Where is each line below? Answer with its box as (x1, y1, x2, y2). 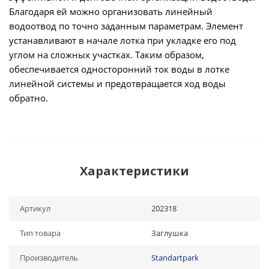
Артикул (20, 203, 50, 214)
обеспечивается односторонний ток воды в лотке (9, 63, 229, 75)
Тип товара (20, 228, 61, 238)
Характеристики (80, 163, 189, 179)
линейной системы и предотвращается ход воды (9, 77, 226, 89)
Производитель (20, 252, 78, 263)
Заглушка (151, 228, 188, 238)
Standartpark (151, 252, 199, 263)
